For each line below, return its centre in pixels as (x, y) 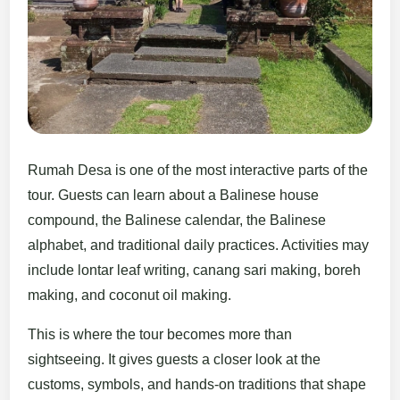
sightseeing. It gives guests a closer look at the (175, 359)
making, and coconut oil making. (130, 295)
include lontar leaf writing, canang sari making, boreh (195, 270)
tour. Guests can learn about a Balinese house (174, 195)
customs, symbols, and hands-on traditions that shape (197, 384)
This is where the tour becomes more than (160, 334)
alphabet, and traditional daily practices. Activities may (199, 245)
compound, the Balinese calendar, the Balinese (177, 220)
